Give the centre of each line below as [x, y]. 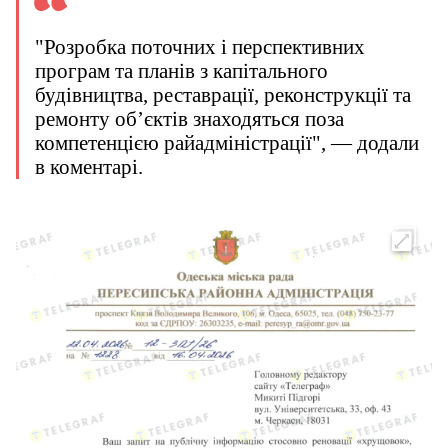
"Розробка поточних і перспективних [200, 47]
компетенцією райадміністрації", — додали [227, 143]
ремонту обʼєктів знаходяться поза [189, 119]
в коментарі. [89, 167]
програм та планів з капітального [181, 71]
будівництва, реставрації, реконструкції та [223, 95]
